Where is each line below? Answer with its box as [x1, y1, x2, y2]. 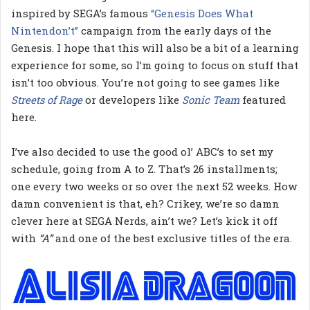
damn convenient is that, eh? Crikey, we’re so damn [11, 197, 280, 211]
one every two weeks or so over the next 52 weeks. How [11, 179, 297, 194]
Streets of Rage [11, 93, 85, 107]
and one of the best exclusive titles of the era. [53, 231, 292, 246]
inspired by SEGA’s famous [11, 6, 151, 21]
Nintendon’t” [11, 24, 78, 38]
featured [242, 93, 286, 107]
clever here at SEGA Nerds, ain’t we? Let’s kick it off [11, 214, 277, 228]
